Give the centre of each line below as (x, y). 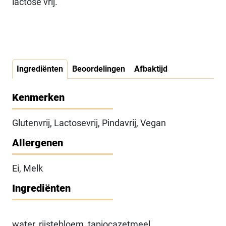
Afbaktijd (151, 69)
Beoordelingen (99, 69)
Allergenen (38, 143)
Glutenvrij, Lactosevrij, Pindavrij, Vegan (89, 123)
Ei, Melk (27, 168)
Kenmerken (38, 97)
